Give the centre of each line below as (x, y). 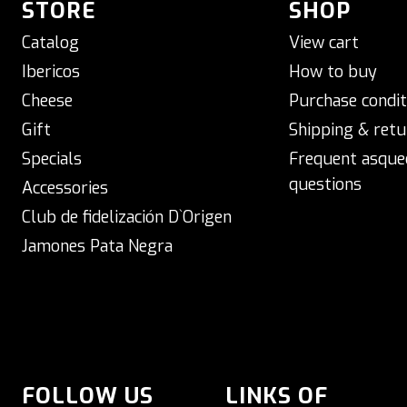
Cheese (47, 100)
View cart (324, 42)
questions (325, 184)
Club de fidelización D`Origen (127, 217)
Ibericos (51, 71)
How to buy (333, 71)
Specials (52, 159)
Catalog (50, 42)
